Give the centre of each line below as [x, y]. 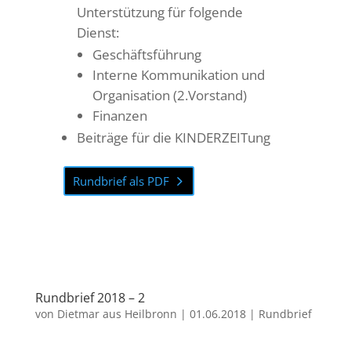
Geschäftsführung [147, 54]
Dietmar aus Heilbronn [117, 314]
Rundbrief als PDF [121, 181]
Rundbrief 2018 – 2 [90, 298]
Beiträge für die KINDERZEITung [173, 138]
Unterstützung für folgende [159, 12]
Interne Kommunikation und [178, 75]
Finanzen [119, 116]
